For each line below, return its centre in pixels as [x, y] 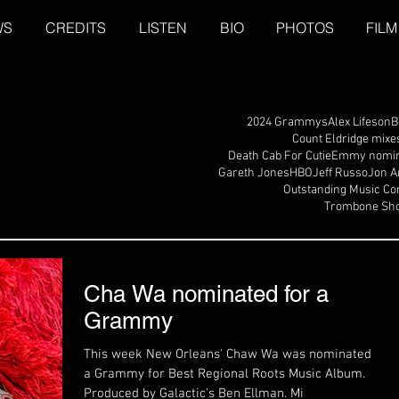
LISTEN [163, 28]
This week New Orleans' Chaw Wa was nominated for [238, 354]
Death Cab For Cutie [280, 156]
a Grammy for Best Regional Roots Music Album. [224, 374]
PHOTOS [305, 28]
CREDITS [75, 28]
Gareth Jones [254, 173]
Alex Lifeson [359, 122]
